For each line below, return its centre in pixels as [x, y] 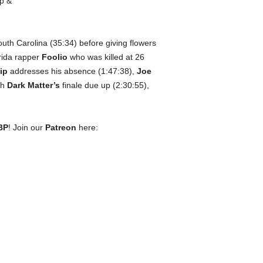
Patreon [60, 127]
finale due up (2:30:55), [104, 85]
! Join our [26, 127]
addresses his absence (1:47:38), [72, 71]
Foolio [54, 57]
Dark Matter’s [33, 85]
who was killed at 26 [106, 57]
